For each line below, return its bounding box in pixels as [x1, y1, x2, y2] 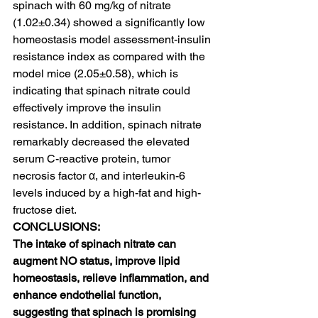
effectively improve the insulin [13, 101, 164, 114]
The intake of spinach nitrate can [13, 237, 179, 251]
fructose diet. [13, 203, 77, 216]
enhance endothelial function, [13, 288, 164, 302]
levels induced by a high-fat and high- [13, 186, 201, 199]
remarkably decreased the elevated [13, 135, 192, 148]
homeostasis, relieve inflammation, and [13, 271, 212, 285]
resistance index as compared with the [13, 50, 208, 63]
